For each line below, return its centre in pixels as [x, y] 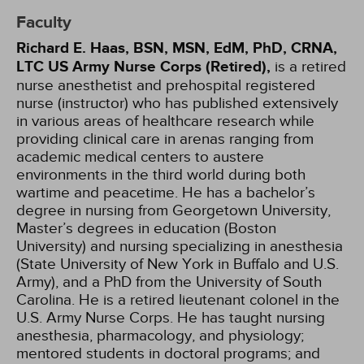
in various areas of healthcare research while [165, 121]
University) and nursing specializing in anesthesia [180, 246]
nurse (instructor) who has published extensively [177, 103]
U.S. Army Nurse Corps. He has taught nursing [171, 318]
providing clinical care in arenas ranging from [165, 139]
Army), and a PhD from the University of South [169, 282]
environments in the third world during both [161, 175]
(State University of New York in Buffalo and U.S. [178, 264]
